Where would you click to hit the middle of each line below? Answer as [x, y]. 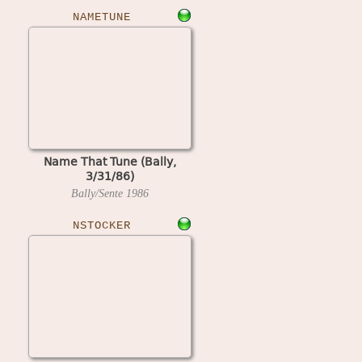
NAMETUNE [101, 17]
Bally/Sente [98, 193]
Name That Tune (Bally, [109, 161]
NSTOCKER [101, 225]
